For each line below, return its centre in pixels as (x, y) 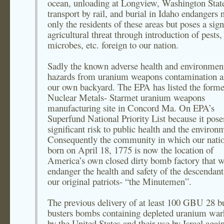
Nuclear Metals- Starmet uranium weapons (126, 97)
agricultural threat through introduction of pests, (135, 34)
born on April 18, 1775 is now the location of (130, 150)
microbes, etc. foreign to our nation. (113, 45)
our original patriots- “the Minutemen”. (119, 181)
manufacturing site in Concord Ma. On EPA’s (131, 108)
